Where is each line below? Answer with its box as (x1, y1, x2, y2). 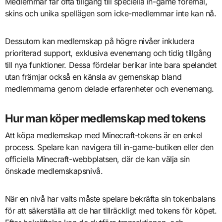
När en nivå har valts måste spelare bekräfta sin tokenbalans (4, 193, 216, 204)
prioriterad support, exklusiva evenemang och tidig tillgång (4, 48, 212, 58)
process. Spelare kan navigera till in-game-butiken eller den (4, 142, 214, 152)
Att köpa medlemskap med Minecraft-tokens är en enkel (4, 130, 202, 140)
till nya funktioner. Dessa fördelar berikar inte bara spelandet (4, 60, 217, 70)
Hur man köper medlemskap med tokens (4, 111, 206, 125)
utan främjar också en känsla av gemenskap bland (4, 72, 182, 82)
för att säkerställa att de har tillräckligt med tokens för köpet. (4, 205, 217, 216)
